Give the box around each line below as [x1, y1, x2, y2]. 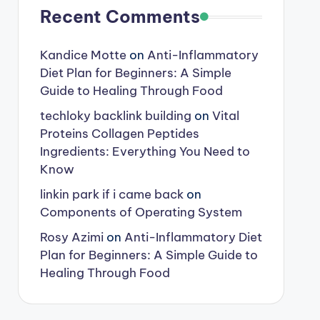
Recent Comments [39, 6, 200, 27]
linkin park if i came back [39, 186, 184, 202]
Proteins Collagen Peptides [39, 126, 199, 141]
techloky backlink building [39, 108, 191, 124]
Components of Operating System [39, 204, 242, 220]
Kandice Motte [39, 47, 126, 63]
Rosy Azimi [39, 229, 104, 245]
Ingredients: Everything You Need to [39, 144, 250, 159]
